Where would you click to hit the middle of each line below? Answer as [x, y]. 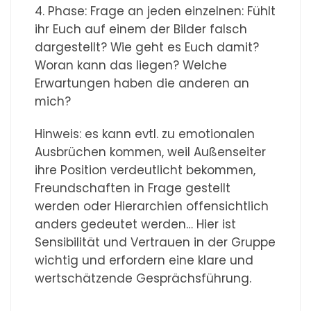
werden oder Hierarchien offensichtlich [152, 207]
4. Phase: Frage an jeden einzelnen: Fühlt [155, 11]
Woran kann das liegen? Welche [131, 66]
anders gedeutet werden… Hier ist [136, 225]
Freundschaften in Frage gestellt [133, 188]
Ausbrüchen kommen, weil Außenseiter [151, 152]
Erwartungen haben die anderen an [142, 84]
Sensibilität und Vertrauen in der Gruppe [155, 243]
